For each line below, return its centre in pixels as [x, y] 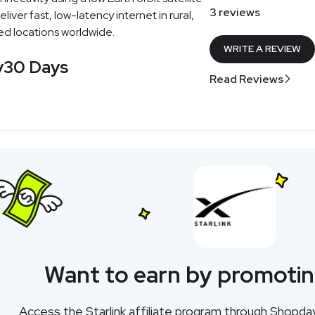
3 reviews [235, 12]
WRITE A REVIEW [263, 49]
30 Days [36, 67]
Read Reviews [247, 79]
